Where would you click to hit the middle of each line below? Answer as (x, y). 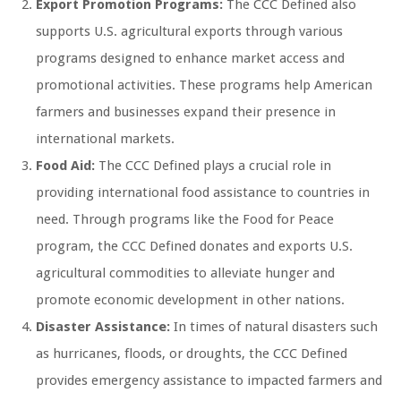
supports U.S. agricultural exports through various (189, 32)
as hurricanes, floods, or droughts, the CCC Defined (192, 354)
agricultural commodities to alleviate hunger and (185, 273)
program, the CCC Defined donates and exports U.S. (194, 247)
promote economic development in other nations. (190, 300)
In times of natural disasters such (274, 327)
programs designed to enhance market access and (190, 59)
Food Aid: (65, 166)
